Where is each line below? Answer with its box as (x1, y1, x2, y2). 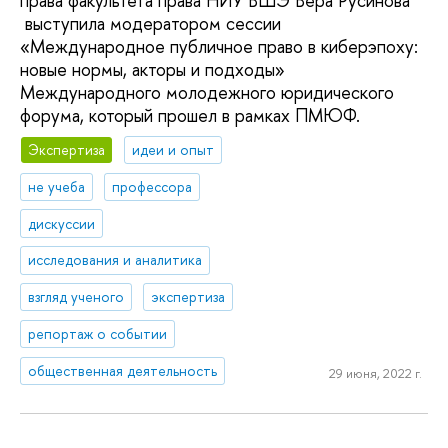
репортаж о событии (28, 324, 168, 344)
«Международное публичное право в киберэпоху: (20, 34, 418, 60)
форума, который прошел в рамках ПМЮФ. (20, 103, 365, 129)
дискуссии (28, 213, 96, 233)
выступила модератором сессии (20, 11, 281, 37)
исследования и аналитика (28, 250, 203, 270)
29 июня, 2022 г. (328, 364, 422, 383)
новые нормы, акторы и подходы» (20, 57, 285, 83)
